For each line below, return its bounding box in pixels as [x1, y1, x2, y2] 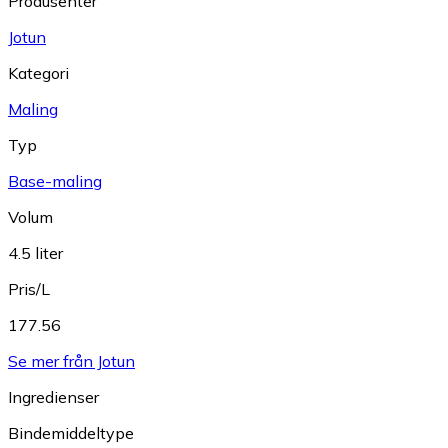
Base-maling [8, 170, 102, 191]
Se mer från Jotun [8, 350, 135, 371]
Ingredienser [8, 386, 99, 407]
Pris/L [8, 278, 50, 299]
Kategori [8, 62, 69, 83]
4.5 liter [8, 242, 63, 263]
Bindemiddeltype [8, 422, 134, 443]
